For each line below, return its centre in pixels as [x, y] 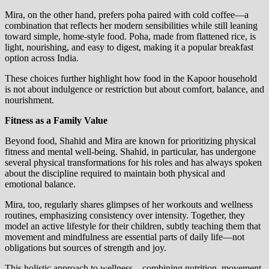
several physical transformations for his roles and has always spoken [133, 163]
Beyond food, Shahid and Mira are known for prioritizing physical [130, 141]
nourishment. [29, 100]
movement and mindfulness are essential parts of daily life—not [125, 237]
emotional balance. [40, 184]
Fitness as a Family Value [56, 121]
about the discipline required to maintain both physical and [115, 174]
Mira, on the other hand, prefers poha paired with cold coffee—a [127, 15]
